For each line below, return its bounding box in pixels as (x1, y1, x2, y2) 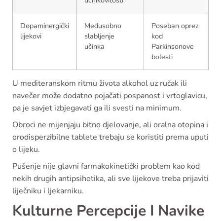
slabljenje (84, 31, 114, 41)
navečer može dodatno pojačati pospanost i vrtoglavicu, (12, 90, 207, 102)
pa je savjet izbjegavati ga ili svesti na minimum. (12, 103, 182, 114)
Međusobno (84, 21, 121, 31)
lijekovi (20, 31, 41, 41)
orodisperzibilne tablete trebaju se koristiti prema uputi (12, 132, 209, 143)
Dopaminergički (20, 21, 69, 31)
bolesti (151, 52, 173, 62)
